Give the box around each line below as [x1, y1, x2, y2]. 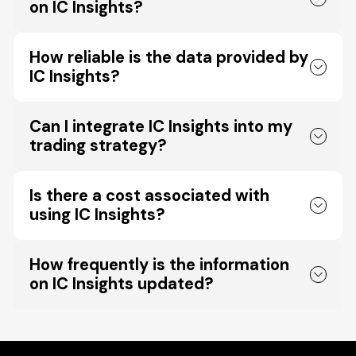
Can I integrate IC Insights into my [29, 116, 292, 137]
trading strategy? [29, 135, 167, 157]
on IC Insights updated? [29, 273, 214, 295]
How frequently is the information [29, 254, 289, 276]
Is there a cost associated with [29, 185, 269, 207]
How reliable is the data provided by [29, 47, 308, 68]
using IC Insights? [29, 204, 165, 226]
